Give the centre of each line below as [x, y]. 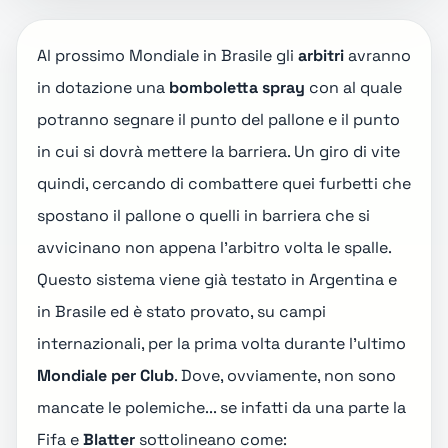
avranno [377, 55]
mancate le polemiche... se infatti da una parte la [221, 407]
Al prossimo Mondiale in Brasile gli [167, 55]
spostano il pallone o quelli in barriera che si [203, 215]
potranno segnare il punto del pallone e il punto [218, 119]
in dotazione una [103, 87]
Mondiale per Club [105, 375]
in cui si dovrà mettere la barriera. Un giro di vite [218, 151]
